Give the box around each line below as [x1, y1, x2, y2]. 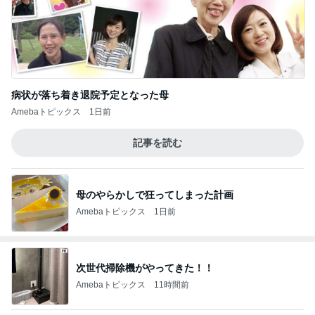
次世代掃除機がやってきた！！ [76, 262, 214, 274]
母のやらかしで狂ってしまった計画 [76, 188, 233, 200]
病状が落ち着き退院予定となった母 [11, 89, 169, 101]
